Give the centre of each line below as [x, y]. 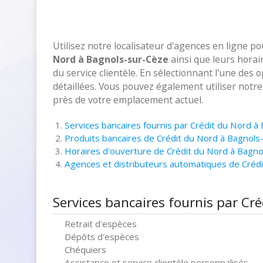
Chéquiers [85, 249]
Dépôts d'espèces [102, 237]
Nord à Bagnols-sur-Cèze [111, 59]
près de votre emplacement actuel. [128, 100]
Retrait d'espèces [101, 224]
